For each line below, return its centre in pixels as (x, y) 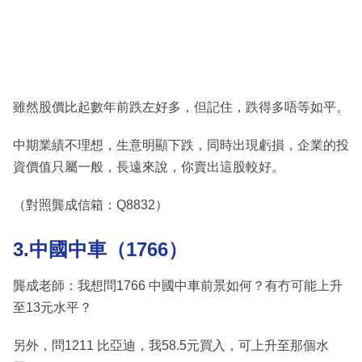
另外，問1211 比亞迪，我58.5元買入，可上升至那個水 (171, 345)
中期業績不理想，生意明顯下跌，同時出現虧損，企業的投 (181, 145)
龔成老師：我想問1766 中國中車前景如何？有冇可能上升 (178, 285)
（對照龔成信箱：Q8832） (90, 205)
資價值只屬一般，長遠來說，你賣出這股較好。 (149, 167)
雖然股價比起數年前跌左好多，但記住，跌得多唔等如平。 (181, 107)
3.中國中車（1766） (100, 250)
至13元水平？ (53, 307)
